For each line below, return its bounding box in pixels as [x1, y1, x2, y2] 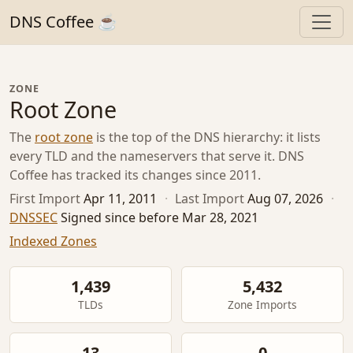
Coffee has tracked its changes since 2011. [9, 166, 261, 184]
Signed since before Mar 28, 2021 [61, 208, 258, 226]
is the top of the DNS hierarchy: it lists [93, 128, 321, 147]
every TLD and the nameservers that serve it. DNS [9, 147, 304, 165]
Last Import [175, 189, 245, 207]
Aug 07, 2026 [247, 189, 324, 207]
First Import [9, 189, 80, 207]
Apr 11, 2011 [84, 189, 157, 207]
